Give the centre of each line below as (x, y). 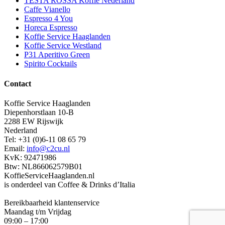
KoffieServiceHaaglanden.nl (49, 175)
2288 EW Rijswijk (34, 121)
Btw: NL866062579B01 (43, 166)
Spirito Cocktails (50, 64)
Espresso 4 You (48, 19)
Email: (15, 148)
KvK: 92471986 (30, 157)
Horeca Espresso (51, 28)
